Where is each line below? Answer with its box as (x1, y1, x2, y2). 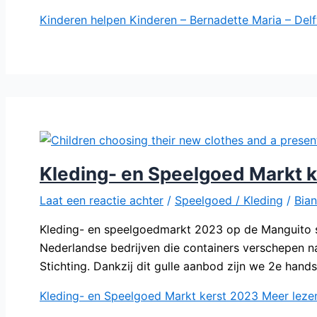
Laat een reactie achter (40, 192, 163, 207)
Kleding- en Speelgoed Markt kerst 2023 (40, 288, 258, 303)
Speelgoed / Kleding (175, 192, 283, 207)
